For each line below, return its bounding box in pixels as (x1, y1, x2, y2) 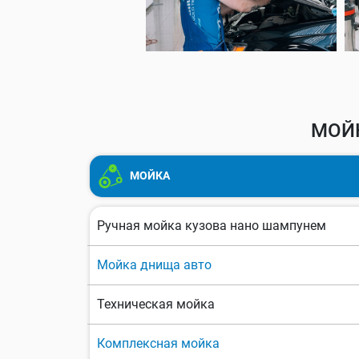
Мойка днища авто (97, 257, 212, 273)
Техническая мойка (97, 296, 215, 313)
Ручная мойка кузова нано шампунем (97, 218, 326, 234)
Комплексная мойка (97, 336, 220, 352)
